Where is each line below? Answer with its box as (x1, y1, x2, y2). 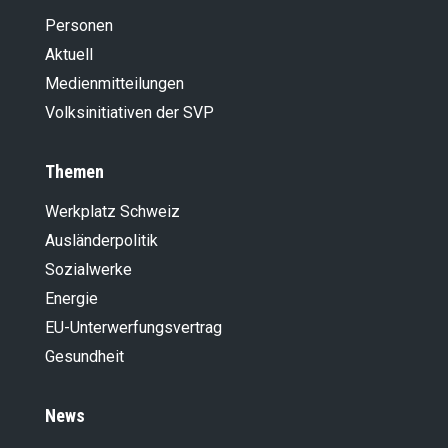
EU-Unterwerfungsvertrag (45, 318, 222, 338)
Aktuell (45, 45, 93, 65)
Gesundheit (45, 347, 124, 367)
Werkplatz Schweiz (45, 202, 180, 222)
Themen (45, 161, 104, 183)
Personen (45, 16, 113, 36)
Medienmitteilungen (45, 74, 184, 94)
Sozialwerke (45, 260, 132, 280)
